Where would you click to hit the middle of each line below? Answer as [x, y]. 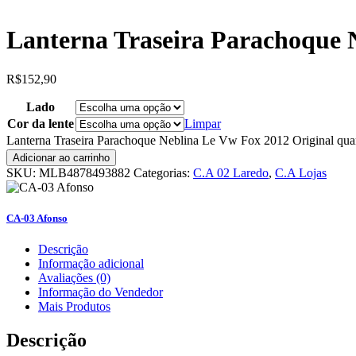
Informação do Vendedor [101, 292]
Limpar [203, 123]
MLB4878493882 [85, 172]
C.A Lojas [301, 172]
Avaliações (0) [74, 277]
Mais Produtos [74, 306]
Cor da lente [41, 123]
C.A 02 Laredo [231, 172]
